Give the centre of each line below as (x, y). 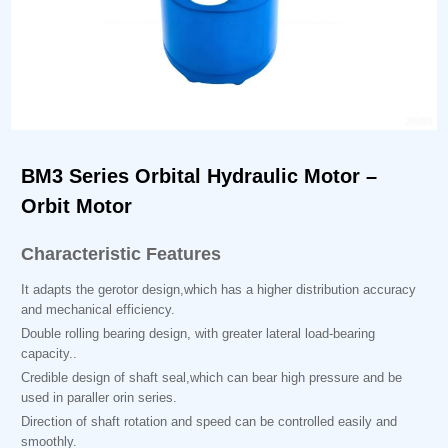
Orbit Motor (77, 206)
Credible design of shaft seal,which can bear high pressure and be (212, 377)
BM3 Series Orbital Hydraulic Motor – (199, 176)
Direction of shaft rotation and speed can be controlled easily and (209, 421)
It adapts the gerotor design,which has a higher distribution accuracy (219, 289)
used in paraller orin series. (99, 397)
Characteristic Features (121, 254)
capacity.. (49, 353)
